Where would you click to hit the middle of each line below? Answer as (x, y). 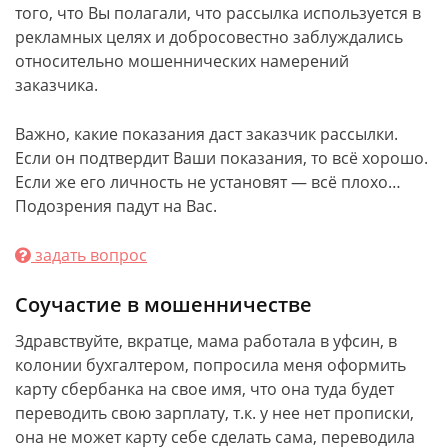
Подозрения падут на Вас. (116, 206)
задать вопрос (89, 255)
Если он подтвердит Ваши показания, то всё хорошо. (221, 158)
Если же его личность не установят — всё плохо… (208, 182)
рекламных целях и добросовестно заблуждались (209, 37)
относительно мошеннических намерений (182, 61)
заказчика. (56, 85)
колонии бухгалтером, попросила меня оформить (210, 365)
